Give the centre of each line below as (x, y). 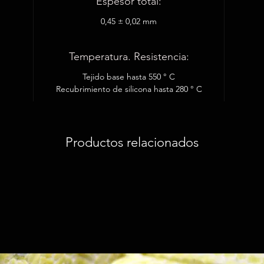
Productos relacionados (132, 142)
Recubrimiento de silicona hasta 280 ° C (129, 89)
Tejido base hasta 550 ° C (129, 77)
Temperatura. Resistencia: (129, 57)
